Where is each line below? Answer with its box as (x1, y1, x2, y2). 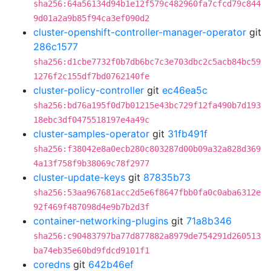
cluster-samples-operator (33, 128, 149, 140)
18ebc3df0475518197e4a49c (33, 115, 149, 125)
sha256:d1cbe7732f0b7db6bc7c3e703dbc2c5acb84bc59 (33, 57, 261, 67)
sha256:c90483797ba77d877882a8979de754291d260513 (33, 231, 261, 241)
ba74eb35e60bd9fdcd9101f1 (33, 246, 149, 255)
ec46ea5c (162, 84, 207, 96)
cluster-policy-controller (33, 84, 144, 96)
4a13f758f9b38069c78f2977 (33, 158, 149, 168)
